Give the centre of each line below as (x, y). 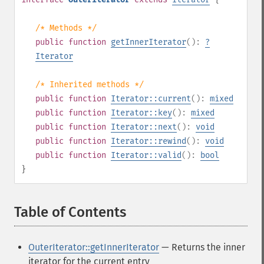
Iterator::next (144, 127)
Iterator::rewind (148, 141)
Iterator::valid (146, 155)
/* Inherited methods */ (90, 85)
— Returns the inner (202, 247)
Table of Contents (70, 212)
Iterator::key (141, 113)
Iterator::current (151, 99)
